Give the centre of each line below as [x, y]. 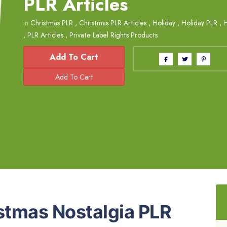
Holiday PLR [199, 23]
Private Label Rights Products [113, 35]
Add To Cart [74, 57]
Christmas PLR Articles [113, 23]
